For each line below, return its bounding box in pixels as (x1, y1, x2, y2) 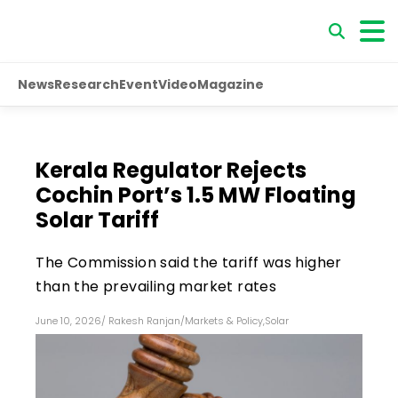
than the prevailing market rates (36, 275, 277, 297)
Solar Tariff (36, 204, 160, 235)
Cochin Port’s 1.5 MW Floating (36, 179, 357, 210)
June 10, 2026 (36, 313, 102, 328)
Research (54, 75, 119, 93)
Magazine (197, 75, 264, 93)
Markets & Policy (185, 313, 264, 328)
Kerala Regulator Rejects (36, 155, 307, 185)
